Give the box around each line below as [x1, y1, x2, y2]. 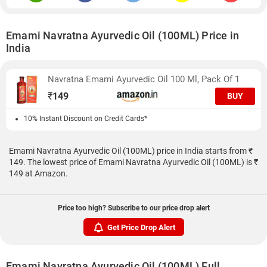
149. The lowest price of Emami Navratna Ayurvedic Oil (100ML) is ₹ [9, 157, 258, 167]
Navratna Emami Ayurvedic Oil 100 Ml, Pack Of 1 [48, 74, 240, 85]
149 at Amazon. [9, 169, 68, 178]
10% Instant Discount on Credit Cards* [24, 114, 147, 123]
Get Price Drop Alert [107, 222, 175, 232]
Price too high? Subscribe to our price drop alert [57, 204, 210, 212]
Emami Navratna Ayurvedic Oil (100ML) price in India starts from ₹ [9, 146, 253, 156]
